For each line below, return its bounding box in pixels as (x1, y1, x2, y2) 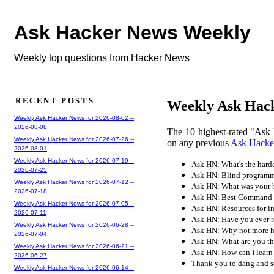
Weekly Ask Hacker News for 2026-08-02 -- (14, 114, 134, 121)
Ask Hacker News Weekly (14, 21, 251, 44)
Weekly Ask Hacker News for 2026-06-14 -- (14, 264, 134, 271)
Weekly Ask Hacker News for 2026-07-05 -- (14, 199, 134, 207)
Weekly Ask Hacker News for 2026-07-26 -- (14, 135, 134, 143)
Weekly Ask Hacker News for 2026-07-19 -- (14, 157, 134, 164)
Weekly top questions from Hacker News (14, 52, 190, 63)
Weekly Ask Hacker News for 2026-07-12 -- (14, 178, 134, 185)
